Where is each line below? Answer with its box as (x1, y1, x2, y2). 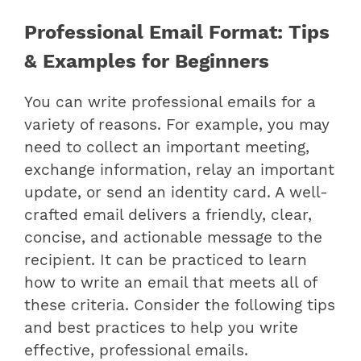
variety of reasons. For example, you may (24, 116, 330, 135)
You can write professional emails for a (24, 93, 316, 112)
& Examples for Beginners (24, 49, 269, 73)
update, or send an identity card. (24, 184, 275, 202)
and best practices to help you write (24, 319, 298, 338)
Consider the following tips (134, 297, 335, 315)
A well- (275, 184, 328, 202)
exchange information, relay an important (24, 161, 334, 180)
